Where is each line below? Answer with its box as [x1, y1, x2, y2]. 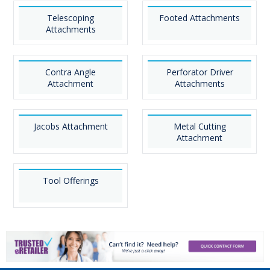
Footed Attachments [159, 12, 240, 24]
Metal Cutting [173, 121, 226, 132]
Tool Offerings [42, 175, 99, 186]
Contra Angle [45, 66, 96, 78]
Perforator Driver [166, 66, 233, 78]
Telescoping [47, 12, 94, 24]
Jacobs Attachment [33, 121, 108, 132]
